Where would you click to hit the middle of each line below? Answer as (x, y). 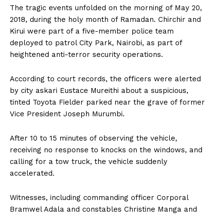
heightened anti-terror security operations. (86, 55)
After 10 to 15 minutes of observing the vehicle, (93, 138)
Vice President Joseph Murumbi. (67, 114)
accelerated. (32, 173)
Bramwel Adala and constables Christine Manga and (103, 209)
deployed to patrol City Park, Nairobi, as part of (96, 43)
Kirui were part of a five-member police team (92, 31)
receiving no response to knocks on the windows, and (106, 150)
